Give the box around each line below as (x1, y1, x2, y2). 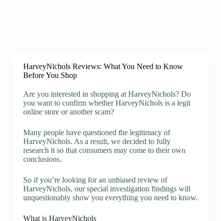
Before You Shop (23, 71, 77, 79)
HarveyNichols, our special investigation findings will (23, 184, 190, 193)
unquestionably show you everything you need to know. (23, 193, 198, 202)
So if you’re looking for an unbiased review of (23, 176, 167, 184)
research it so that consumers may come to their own (23, 146, 185, 154)
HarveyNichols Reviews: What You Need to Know (23, 62, 183, 71)
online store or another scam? (23, 108, 114, 116)
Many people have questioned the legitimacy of (23, 128, 170, 137)
